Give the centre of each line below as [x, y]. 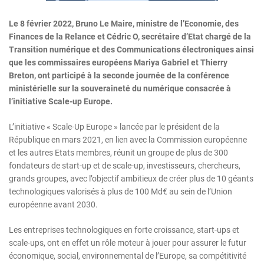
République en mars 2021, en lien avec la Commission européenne [128, 140]
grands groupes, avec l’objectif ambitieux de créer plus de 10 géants [131, 179]
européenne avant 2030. [53, 205]
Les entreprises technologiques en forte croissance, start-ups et [124, 230]
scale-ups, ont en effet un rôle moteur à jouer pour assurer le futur [128, 243]
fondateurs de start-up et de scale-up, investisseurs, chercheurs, [125, 166]
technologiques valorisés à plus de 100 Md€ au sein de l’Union [121, 192]
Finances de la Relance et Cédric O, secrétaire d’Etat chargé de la [130, 37]
